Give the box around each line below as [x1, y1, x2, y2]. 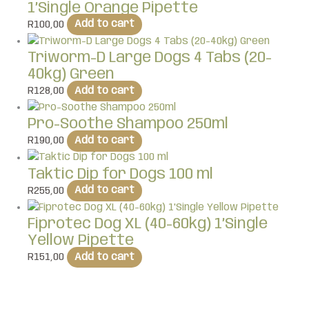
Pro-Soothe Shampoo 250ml [28, 117, 228, 132]
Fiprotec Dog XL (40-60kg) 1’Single [28, 217, 268, 232]
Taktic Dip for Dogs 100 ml [28, 166, 213, 182]
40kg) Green [28, 67, 114, 83]
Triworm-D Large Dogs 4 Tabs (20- [28, 50, 272, 66]
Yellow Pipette [28, 233, 134, 249]
